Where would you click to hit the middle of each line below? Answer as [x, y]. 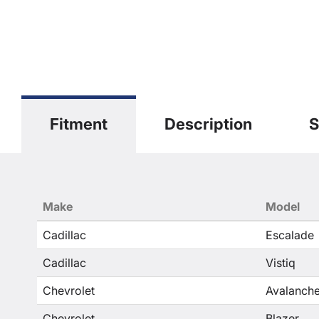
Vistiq [281, 263]
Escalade [290, 235]
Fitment [79, 124]
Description [208, 124]
